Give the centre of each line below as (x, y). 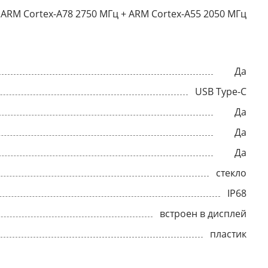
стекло (231, 173)
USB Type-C (221, 92)
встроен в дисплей (203, 214)
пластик (228, 234)
